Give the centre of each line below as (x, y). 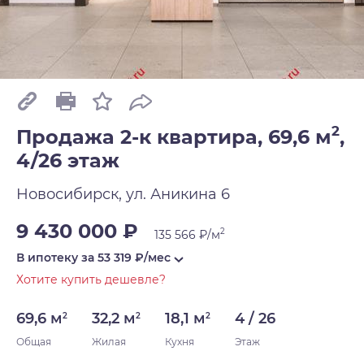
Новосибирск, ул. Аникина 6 (123, 195)
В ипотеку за (57, 258)
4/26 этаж (68, 161)
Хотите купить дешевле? (91, 280)
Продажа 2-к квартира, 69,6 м (174, 137)
